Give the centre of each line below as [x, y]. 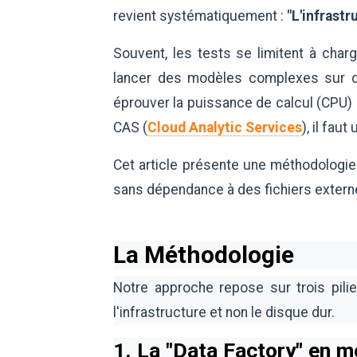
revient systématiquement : [200, 16]
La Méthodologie [204, 255]
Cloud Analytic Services [225, 127]
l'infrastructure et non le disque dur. [224, 312]
